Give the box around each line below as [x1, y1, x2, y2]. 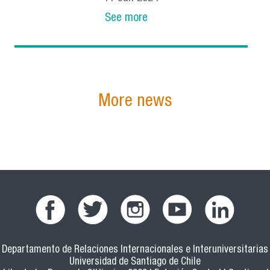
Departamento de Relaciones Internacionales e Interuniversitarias [2, 245, 268, 256]
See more [105, 12, 148, 24]
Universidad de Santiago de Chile [69, 257, 201, 268]
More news [98, 93, 172, 111]
